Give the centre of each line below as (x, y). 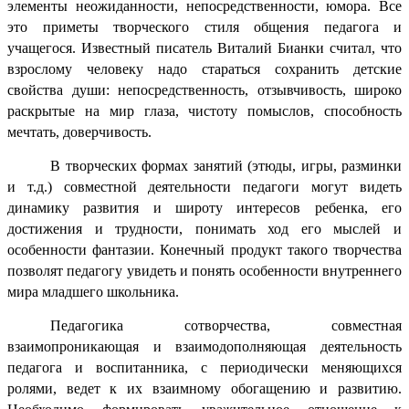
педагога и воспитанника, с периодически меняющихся (204, 367)
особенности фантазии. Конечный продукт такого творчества (204, 249)
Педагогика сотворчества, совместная (226, 325)
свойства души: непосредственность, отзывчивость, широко (204, 89)
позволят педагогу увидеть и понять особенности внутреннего (204, 270)
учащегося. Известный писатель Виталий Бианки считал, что (204, 47)
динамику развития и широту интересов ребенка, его (204, 207)
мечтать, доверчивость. (79, 131)
